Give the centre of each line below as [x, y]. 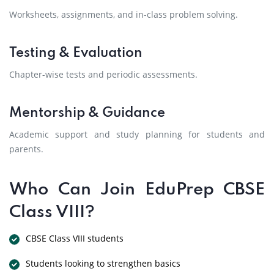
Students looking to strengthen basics [103, 263]
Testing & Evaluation [76, 53]
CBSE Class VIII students [75, 238]
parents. [26, 149]
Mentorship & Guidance [87, 113]
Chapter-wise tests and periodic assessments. [103, 74]
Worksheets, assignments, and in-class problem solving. [124, 14]
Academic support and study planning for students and [137, 134]
